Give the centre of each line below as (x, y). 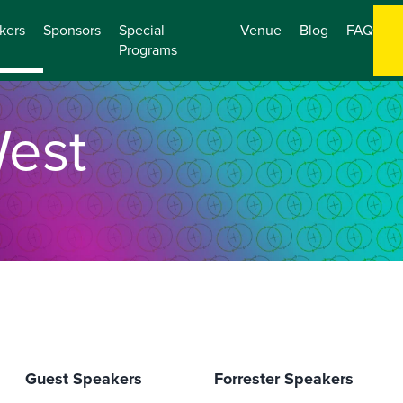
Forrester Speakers (284, 379)
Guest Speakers (84, 379)
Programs (148, 50)
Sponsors (72, 30)
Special (142, 30)
